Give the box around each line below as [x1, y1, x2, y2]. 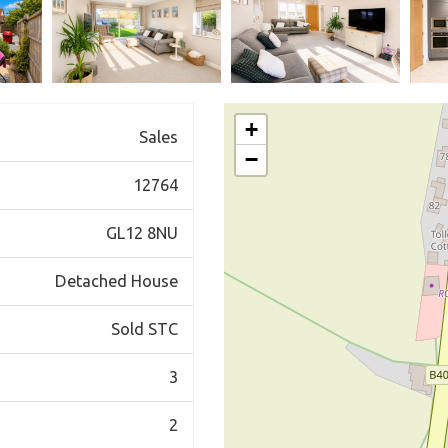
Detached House [55, 272, 178, 290]
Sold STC [111, 320, 178, 338]
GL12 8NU [106, 224, 178, 242]
